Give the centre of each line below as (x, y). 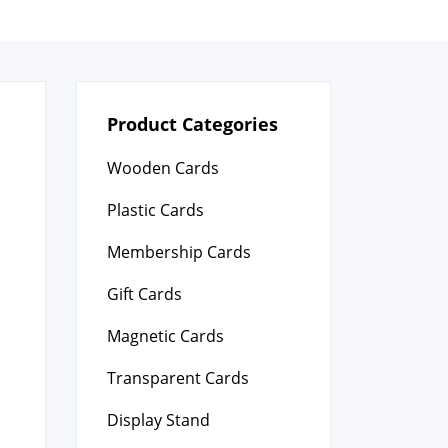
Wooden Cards (163, 168)
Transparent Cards (178, 378)
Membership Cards (179, 252)
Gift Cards (144, 294)
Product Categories (192, 124)
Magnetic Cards (165, 336)
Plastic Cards (155, 210)
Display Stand (158, 420)
